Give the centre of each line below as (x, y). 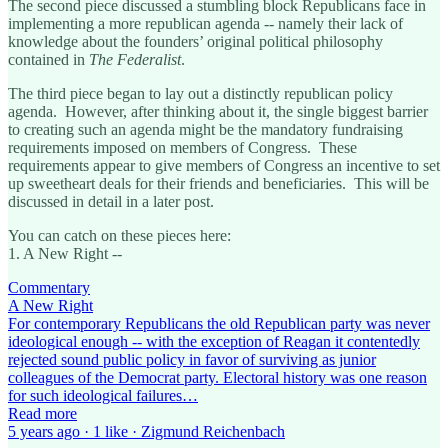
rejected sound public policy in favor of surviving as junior (192, 360)
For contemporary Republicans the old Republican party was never (219, 324)
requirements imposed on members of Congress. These (182, 148)
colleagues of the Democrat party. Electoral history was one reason (217, 378)
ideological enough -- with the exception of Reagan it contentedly (214, 342)
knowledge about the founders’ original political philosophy (195, 42)
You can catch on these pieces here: (119, 236)
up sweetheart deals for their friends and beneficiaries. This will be (218, 184)
